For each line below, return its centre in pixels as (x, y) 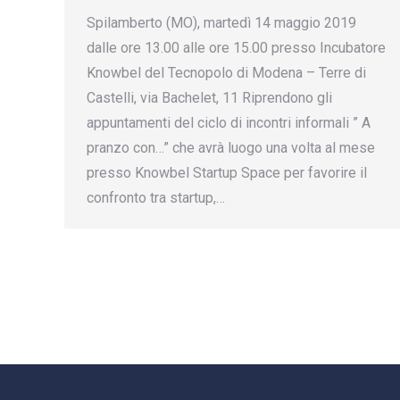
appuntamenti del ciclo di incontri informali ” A (229, 123)
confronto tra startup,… (156, 198)
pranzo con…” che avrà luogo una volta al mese (231, 148)
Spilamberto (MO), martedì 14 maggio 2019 (221, 23)
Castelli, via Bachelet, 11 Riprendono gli (209, 98)
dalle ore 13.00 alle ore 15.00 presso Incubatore (236, 48)
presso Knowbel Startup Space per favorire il (227, 173)
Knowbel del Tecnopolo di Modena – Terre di (226, 73)
